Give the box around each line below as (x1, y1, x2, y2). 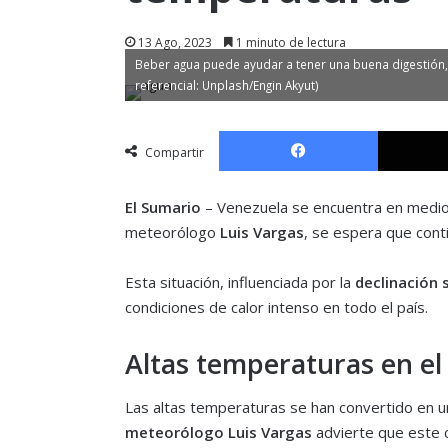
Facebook (376, 120, 436, 139)
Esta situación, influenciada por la (124, 271, 351, 292)
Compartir (144, 143, 204, 161)
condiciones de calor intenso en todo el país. (124, 296, 428, 317)
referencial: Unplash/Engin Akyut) (134, 76, 319, 93)
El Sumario (124, 196, 201, 217)
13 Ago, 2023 (137, 33, 212, 51)
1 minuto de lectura (232, 33, 346, 51)
